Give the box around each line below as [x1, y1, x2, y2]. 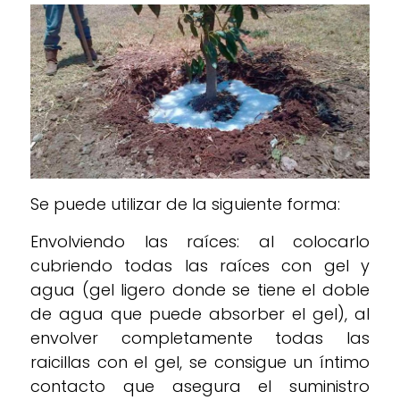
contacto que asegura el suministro [30, 375, 370, 398]
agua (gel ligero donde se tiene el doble [30, 279, 370, 302]
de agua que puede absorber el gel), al [30, 303, 370, 326]
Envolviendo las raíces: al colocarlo [30, 230, 370, 254]
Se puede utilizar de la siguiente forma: [30, 193, 340, 216]
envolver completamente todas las [30, 327, 370, 350]
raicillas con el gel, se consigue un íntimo [30, 351, 370, 374]
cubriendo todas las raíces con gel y [30, 254, 370, 278]
